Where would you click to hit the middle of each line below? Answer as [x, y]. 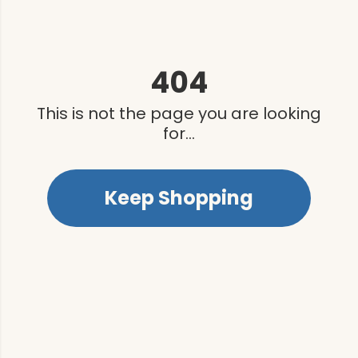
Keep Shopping [179, 197]
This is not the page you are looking [179, 113]
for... [179, 133]
